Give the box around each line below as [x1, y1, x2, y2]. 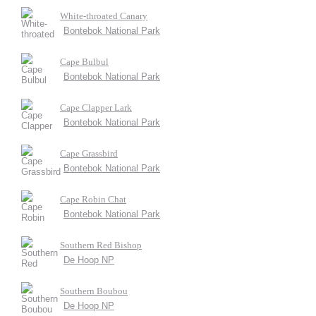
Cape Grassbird [60, 148, 118, 159]
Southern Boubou [60, 286, 128, 296]
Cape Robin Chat [60, 194, 126, 205]
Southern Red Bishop [60, 240, 142, 250]
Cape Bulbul [60, 56, 109, 67]
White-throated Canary [60, 11, 147, 21]
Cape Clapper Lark [60, 102, 132, 113]
